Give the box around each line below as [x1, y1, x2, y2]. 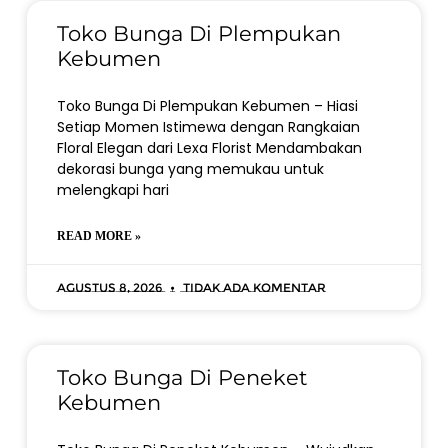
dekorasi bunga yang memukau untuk [56, 159, 324, 179]
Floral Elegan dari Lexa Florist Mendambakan [56, 138, 362, 158]
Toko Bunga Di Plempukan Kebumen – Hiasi [56, 96, 358, 116]
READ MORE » [56, 229, 141, 243]
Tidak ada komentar [179, 280, 326, 295]
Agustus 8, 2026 [56, 280, 165, 295]
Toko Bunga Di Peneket [56, 365, 308, 390]
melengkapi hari [56, 180, 169, 200]
